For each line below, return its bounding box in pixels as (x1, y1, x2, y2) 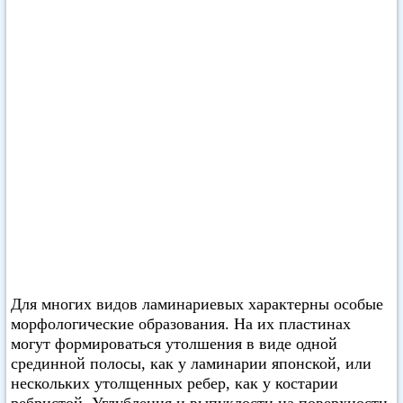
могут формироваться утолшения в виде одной (11, 335, 337, 353)
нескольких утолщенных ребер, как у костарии (11, 374, 338, 392)
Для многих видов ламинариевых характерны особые (11, 295, 383, 313)
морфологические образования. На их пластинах (11, 315, 351, 333)
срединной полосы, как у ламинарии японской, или (11, 354, 372, 372)
